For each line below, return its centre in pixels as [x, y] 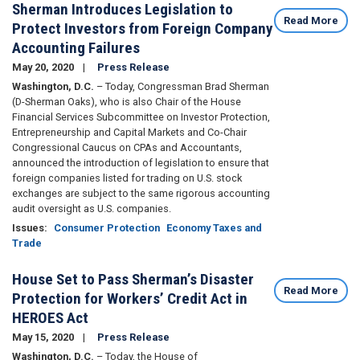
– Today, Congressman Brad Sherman [182, 87]
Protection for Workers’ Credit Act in [130, 299]
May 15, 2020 [44, 337]
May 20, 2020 [44, 67]
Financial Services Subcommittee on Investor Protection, [141, 117]
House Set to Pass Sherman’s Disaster [133, 280]
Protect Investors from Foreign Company [143, 29]
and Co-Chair [217, 133]
